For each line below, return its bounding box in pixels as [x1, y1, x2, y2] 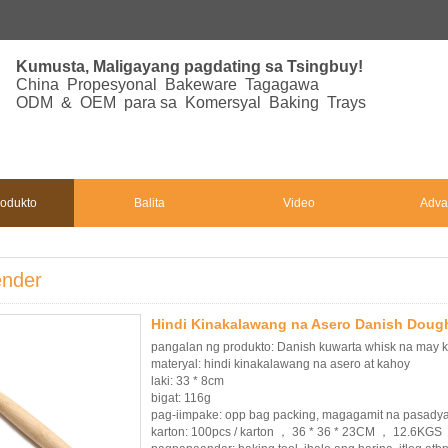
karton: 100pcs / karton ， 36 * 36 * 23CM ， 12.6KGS [151, 425, 442, 439]
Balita [133, 196, 165, 210]
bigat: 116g [151, 391, 211, 405]
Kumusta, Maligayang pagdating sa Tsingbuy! [16, 58, 363, 75]
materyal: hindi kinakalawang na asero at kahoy [151, 357, 410, 371]
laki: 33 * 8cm [151, 374, 224, 388]
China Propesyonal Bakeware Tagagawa [16, 76, 319, 93]
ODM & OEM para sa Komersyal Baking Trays [16, 94, 366, 111]
